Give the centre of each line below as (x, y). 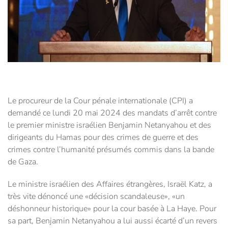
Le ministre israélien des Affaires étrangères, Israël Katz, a (110, 184)
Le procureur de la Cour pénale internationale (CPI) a (100, 101)
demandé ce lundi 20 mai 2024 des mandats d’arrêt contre (112, 113)
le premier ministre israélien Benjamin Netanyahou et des (109, 125)
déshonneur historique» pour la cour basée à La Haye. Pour (112, 209)
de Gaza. (23, 162)
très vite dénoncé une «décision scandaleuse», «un (96, 197)
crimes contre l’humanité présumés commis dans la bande (111, 150)
